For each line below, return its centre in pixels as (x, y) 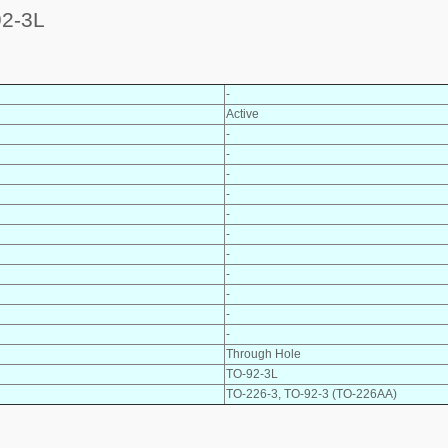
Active (242, 113)
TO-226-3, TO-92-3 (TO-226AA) (311, 393)
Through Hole (263, 353)
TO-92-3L (252, 373)
